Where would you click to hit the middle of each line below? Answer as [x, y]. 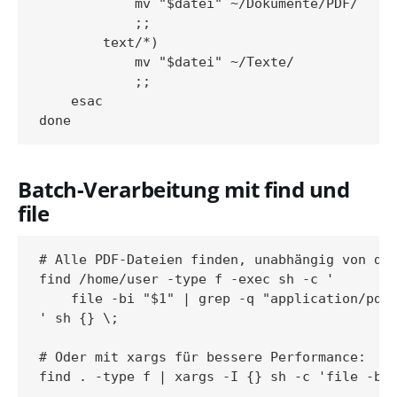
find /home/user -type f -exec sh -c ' [187, 279]
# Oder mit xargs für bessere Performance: [202, 357]
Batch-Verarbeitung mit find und [184, 189]
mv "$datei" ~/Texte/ [167, 62]
